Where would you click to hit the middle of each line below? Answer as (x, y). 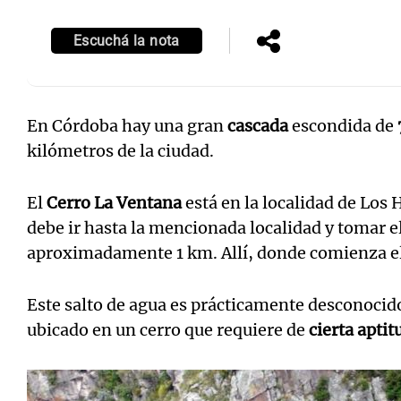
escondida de (343, 125)
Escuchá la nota (126, 40)
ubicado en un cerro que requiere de (168, 329)
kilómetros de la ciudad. (120, 150)
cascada (258, 125)
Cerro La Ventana (114, 202)
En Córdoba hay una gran (127, 125)
